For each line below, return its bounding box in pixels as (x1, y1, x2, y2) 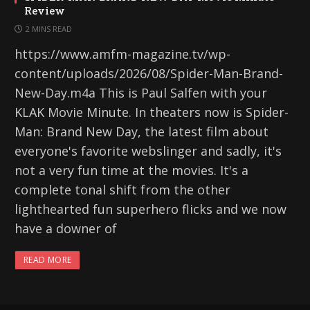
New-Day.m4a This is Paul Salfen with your (15, 84, 267, 102)
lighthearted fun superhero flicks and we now (15, 201, 286, 218)
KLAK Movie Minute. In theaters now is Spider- (15, 104, 289, 121)
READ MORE (24, 254, 72, 266)
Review (24, 3, 65, 18)
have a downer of (15, 220, 117, 237)
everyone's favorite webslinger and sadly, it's (15, 143, 282, 160)
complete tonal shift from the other (15, 181, 230, 199)
